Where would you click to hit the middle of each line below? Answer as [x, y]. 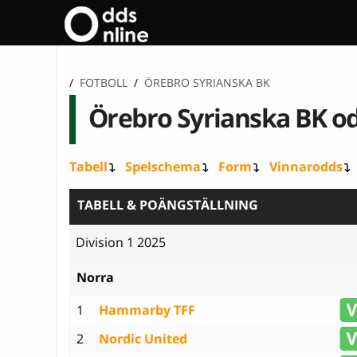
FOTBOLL [104, 82]
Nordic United [143, 338]
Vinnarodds [306, 166]
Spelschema [163, 166]
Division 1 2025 [121, 243]
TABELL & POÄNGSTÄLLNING [168, 204]
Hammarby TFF [147, 310]
